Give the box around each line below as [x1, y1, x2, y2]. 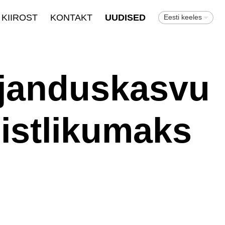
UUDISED [104, 13, 146, 23]
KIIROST [1, 13, 38, 23]
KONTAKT [50, 13, 92, 23]
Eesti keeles [163, 13, 202, 21]
